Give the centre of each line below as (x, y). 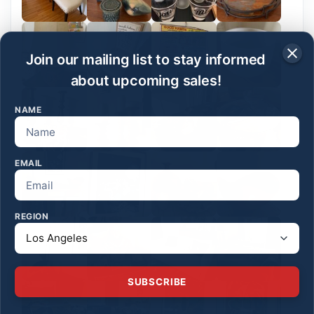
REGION (32, 216)
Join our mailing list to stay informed (146, 60)
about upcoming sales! (146, 81)
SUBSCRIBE (157, 282)
